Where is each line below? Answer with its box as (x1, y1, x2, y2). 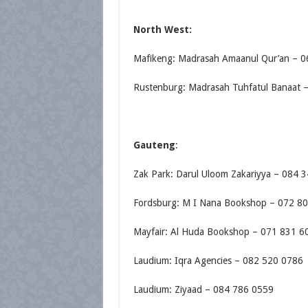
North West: (133, 24, 192, 35)
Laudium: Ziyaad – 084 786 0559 (133, 284, 274, 295)
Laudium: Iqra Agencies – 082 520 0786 (133, 255, 303, 266)
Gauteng (133, 140, 175, 151)
